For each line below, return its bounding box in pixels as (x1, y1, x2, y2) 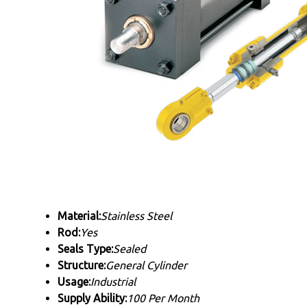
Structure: (58, 259, 106, 271)
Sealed (113, 243, 146, 255)
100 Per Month (127, 292, 199, 304)
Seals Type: (58, 243, 113, 255)
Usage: (58, 275, 90, 288)
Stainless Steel (101, 210, 172, 222)
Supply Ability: (58, 292, 127, 304)
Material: (58, 210, 101, 222)
